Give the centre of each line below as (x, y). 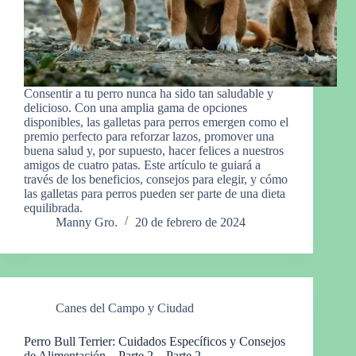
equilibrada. (53, 208)
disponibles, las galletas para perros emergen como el (156, 122)
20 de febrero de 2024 (190, 222)
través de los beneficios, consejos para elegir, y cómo (156, 180)
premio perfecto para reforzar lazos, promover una (149, 137)
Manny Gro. (87, 222)
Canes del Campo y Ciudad (125, 308)
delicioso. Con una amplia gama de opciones (135, 108)
